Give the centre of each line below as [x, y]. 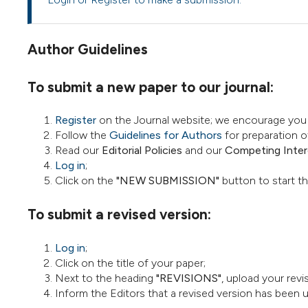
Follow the [82, 135]
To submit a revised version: [119, 214]
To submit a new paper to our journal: [151, 87]
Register [76, 120]
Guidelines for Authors [166, 135]
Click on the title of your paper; [130, 263]
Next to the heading [106, 278]
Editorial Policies [142, 151]
